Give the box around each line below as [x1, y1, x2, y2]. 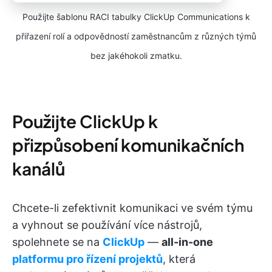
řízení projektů [86, 252, 163, 265]
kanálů [12, 157, 65, 179]
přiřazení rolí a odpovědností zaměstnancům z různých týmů [16, 30, 256, 41]
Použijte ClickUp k [12, 110, 158, 132]
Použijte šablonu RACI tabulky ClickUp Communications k [22, 11, 250, 22]
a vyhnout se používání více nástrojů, [12, 218, 202, 231]
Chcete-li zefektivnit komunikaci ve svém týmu [12, 201, 253, 214]
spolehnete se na [12, 235, 103, 248]
